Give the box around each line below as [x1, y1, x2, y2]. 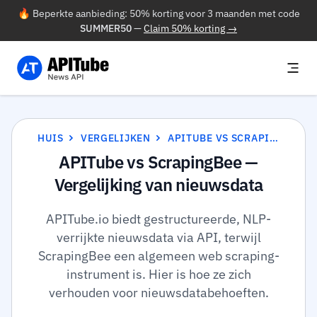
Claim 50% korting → [144, 21, 237, 35]
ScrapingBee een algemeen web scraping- [38, 248, 279, 264]
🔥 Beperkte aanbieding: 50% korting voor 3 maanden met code [17, 6, 300, 20]
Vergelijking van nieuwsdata [54, 173, 263, 196]
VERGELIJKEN [80, 131, 151, 144]
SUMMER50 [80, 21, 132, 35]
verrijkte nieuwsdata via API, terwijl [56, 229, 261, 246]
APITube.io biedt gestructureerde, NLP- [46, 211, 271, 227]
